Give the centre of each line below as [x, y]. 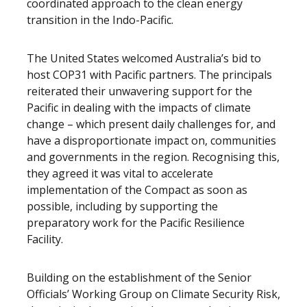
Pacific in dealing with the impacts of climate [139, 108]
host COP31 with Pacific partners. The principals [149, 75]
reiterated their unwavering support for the [139, 91]
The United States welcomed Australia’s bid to [144, 58]
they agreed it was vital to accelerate [120, 173]
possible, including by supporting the [122, 206]
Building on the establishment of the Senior [139, 278]
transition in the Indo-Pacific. [100, 20]
